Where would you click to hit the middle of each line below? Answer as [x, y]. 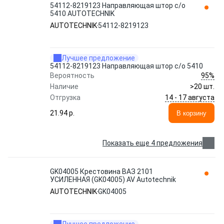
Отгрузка [65, 97]
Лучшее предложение [98, 58]
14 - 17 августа [190, 97]
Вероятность [72, 75]
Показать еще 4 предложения [152, 143]
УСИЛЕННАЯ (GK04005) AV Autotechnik [113, 179]
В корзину [191, 113]
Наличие [64, 86]
